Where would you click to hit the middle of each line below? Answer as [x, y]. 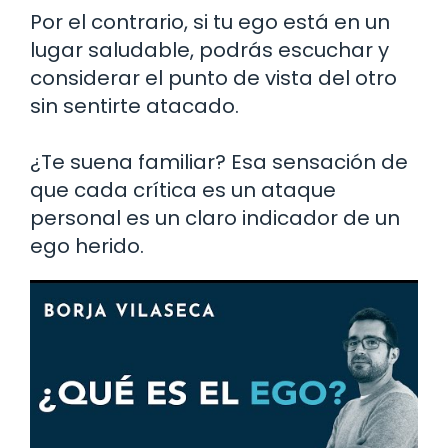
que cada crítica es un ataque [183, 189]
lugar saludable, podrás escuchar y [209, 49]
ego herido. [87, 245]
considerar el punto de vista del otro [213, 77]
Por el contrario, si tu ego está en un [210, 21]
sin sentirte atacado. [134, 105]
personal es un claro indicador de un [215, 217]
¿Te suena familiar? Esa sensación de [219, 161]
